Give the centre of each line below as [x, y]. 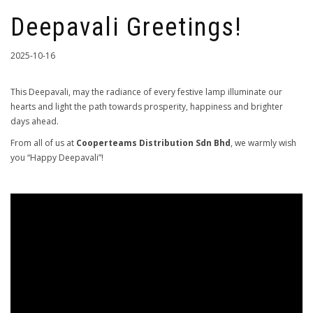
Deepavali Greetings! [126, 27]
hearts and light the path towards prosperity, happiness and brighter [147, 107]
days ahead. [35, 121]
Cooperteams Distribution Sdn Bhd [153, 143]
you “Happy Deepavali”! [57, 158]
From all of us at [43, 143]
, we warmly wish [263, 143]
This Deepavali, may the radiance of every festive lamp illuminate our [146, 92]
